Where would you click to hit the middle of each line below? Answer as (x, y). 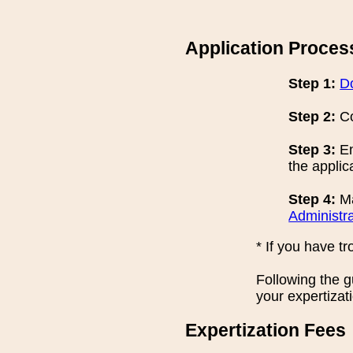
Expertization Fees (266, 330)
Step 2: (312, 117)
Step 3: (312, 150)
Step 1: (312, 84)
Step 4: (312, 200)
